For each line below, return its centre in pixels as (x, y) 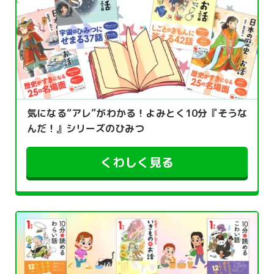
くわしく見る (137, 162)
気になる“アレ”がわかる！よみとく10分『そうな (137, 113)
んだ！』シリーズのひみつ (86, 129)
